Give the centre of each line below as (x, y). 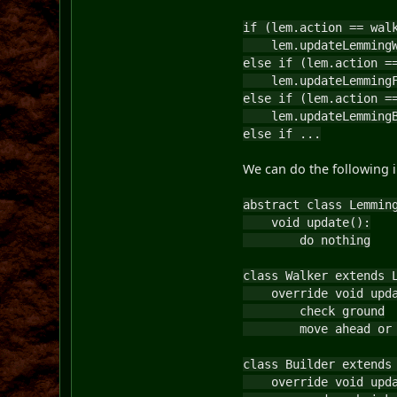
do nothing (307, 240)
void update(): (307, 222)
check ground (314, 311)
